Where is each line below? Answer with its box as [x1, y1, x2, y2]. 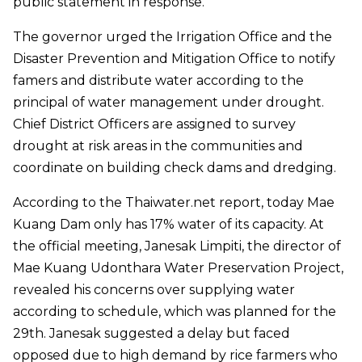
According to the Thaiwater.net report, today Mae [13, 195, 335, 211]
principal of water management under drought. [13, 95, 324, 111]
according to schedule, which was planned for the [13, 304, 336, 320]
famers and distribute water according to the [13, 73, 304, 89]
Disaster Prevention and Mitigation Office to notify [13, 51, 335, 67]
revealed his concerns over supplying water [13, 282, 295, 298]
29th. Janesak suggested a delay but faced [13, 326, 290, 342]
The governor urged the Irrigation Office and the [13, 29, 332, 45]
